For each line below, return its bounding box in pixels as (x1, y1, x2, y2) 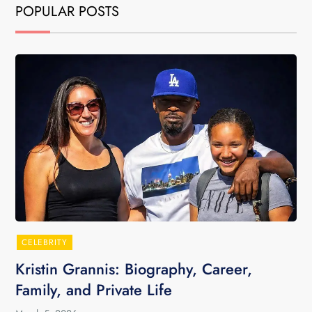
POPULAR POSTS (15, 1, 120, 22)
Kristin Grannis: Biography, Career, (15, 258, 253, 280)
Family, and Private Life (15, 279, 173, 301)
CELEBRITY (22, 236, 68, 249)
